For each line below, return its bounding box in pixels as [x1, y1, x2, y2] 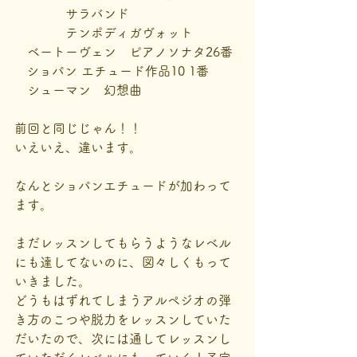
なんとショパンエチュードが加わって [14, 179, 231, 192]
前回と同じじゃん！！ [14, 122, 142, 135]
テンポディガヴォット [14, 26, 193, 39]
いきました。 [14, 275, 91, 288]
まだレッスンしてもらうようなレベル [14, 237, 231, 249]
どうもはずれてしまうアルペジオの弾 [14, 294, 231, 307]
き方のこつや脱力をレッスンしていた [14, 313, 231, 326]
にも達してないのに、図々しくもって [14, 256, 231, 269]
